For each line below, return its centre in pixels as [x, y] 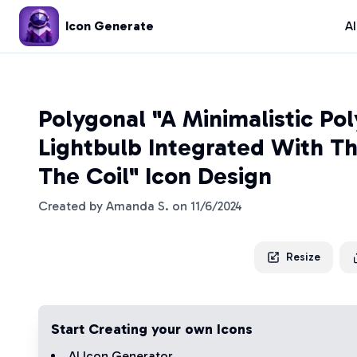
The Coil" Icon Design [155, 176]
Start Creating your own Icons [152, 329]
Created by [72, 206]
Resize [303, 257]
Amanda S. [137, 206]
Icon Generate [110, 26]
